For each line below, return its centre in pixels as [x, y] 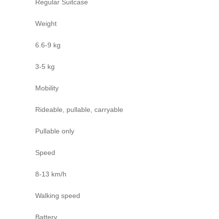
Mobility [47, 88]
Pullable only [55, 131]
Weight [46, 23]
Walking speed [58, 195]
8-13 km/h [51, 174]
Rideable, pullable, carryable [79, 109]
